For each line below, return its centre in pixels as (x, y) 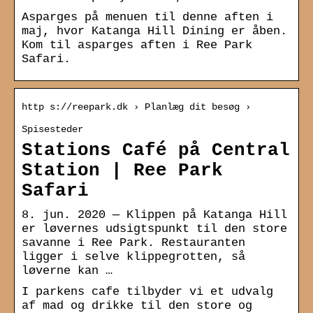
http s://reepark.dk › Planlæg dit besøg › (136, 107)
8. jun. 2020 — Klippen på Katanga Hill (154, 214)
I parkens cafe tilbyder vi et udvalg (147, 291)
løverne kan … (67, 270)
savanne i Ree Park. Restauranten (133, 242)
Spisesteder (52, 129)
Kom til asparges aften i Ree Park (137, 45)
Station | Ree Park (122, 170)
